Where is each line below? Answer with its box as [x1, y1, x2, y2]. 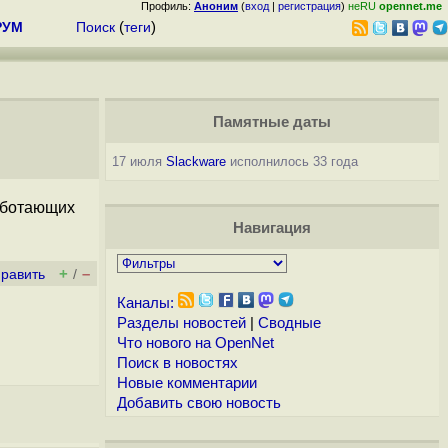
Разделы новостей [116, 315, 246, 331]
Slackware [165, 154, 226, 169]
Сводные [257, 315, 321, 331]
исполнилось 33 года [225, 154, 358, 169]
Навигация [232, 220, 311, 236]
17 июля [111, 154, 166, 169]
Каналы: [116, 295, 174, 311]
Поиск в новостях [116, 355, 238, 371]
